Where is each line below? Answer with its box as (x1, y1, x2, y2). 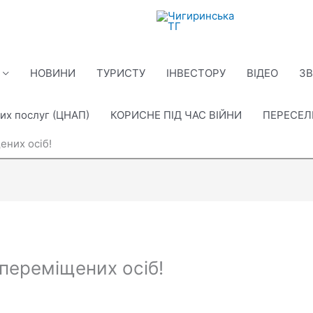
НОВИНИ (30, 66, 75, 80)
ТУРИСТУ (96, 66, 145, 80)
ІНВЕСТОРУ (166, 66, 226, 80)
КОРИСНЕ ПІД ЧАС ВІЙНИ (110, 108, 242, 122)
